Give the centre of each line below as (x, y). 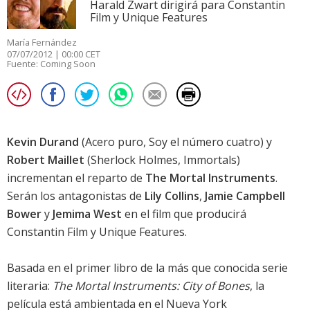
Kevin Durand (43, 142)
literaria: (30, 286)
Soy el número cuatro (204, 142)
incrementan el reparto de (76, 178)
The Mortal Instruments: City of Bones (151, 286)
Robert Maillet (46, 160)
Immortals (210, 160)
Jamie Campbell (245, 196)
